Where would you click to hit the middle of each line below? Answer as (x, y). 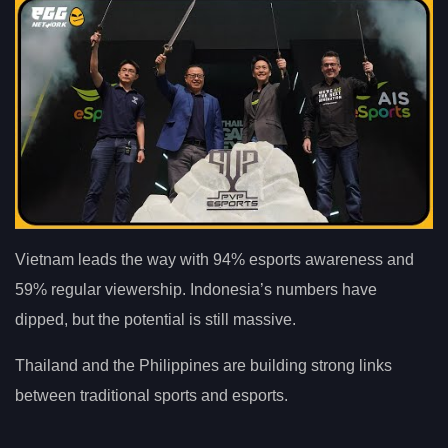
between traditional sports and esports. (151, 396)
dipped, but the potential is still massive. (155, 320)
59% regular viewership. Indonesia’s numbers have (196, 290)
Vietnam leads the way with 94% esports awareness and (214, 260)
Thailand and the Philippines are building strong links (203, 366)
